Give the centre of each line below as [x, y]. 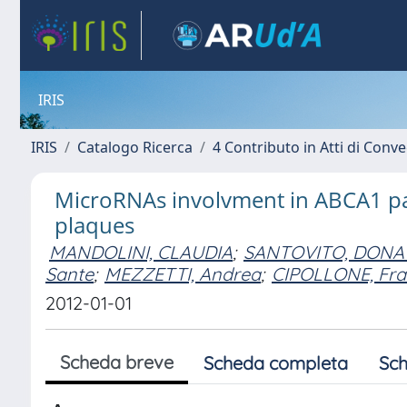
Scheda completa [276, 363]
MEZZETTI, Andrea [183, 274]
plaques [94, 225]
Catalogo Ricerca [135, 147]
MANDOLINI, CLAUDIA [141, 252]
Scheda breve [117, 362]
